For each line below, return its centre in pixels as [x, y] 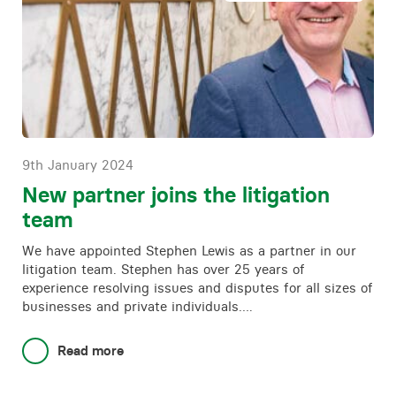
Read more [91, 350]
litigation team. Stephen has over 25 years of [164, 269]
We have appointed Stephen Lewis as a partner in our [189, 251]
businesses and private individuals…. [137, 306]
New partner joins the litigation [176, 195]
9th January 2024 [78, 165]
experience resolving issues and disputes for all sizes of [198, 288]
